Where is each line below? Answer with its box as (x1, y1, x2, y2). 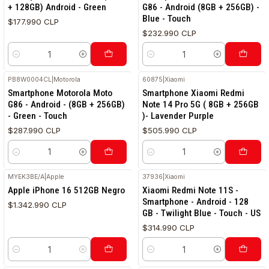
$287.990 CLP (8, 125, 61, 135)
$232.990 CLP (142, 28, 197, 38)
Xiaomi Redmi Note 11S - (142, 185, 239, 196)
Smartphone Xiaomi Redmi (142, 87, 245, 98)
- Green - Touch (8, 110, 68, 121)
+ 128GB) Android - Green (8, 1, 107, 13)
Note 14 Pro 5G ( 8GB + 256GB (142, 98, 259, 110)
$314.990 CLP (142, 223, 195, 233)
